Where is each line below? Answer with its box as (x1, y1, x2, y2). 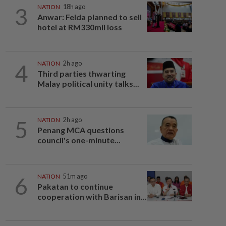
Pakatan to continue (37, 182, 113, 191)
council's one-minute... (37, 135, 121, 145)
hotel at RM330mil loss (37, 22, 124, 32)
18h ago (63, 3, 85, 11)
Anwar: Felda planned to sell (37, 12, 142, 22)
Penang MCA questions (37, 125, 124, 135)
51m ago (63, 173, 87, 180)
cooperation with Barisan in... (37, 192, 147, 201)
